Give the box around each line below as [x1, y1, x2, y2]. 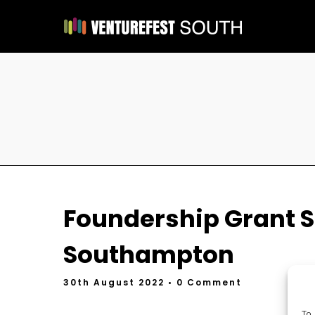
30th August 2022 [63, 276, 168, 288]
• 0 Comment [168, 276, 242, 288]
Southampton [63, 238, 234, 271]
